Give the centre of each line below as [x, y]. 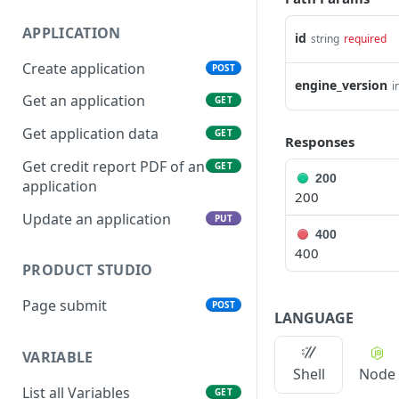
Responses [320, 142]
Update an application [97, 219]
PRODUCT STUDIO [88, 270]
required [365, 39]
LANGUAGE [314, 318]
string [325, 39]
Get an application [84, 101]
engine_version [341, 85]
